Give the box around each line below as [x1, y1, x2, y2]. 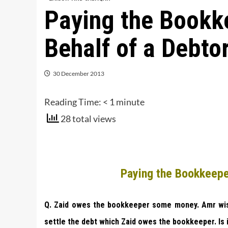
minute [116, 96, 145, 108]
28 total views [59, 113, 116, 125]
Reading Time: [44, 96, 103, 108]
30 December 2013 [53, 70, 104, 78]
